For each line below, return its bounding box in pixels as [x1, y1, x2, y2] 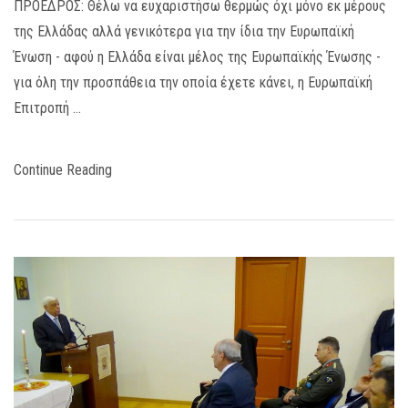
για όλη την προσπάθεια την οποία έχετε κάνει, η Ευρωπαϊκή [14, 73, 372, 91]
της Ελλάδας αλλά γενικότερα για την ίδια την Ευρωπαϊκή [14, 22, 354, 40]
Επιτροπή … [14, 98, 81, 117]
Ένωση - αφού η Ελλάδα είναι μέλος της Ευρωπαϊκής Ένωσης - [14, 47, 381, 66]
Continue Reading [14, 160, 112, 178]
